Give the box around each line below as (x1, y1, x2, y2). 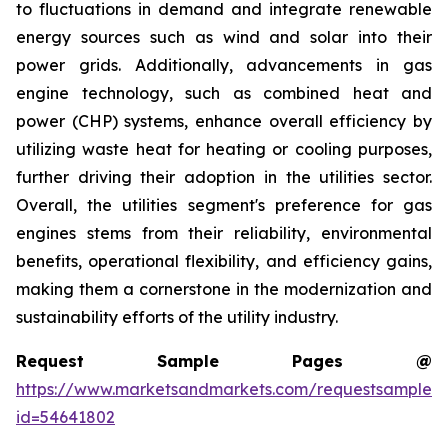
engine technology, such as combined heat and (16, 82, 432, 103)
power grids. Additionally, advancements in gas (16, 54, 432, 75)
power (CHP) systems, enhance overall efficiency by (16, 110, 432, 131)
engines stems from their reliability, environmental (16, 222, 432, 243)
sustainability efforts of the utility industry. (16, 306, 338, 327)
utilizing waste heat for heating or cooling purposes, (16, 138, 432, 159)
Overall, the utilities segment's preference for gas (16, 194, 432, 215)
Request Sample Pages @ (16, 350, 432, 371)
